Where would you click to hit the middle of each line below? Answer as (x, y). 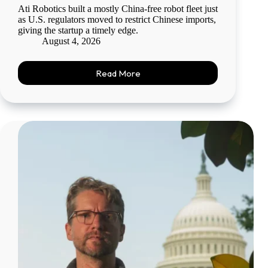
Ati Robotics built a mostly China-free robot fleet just (118, 9)
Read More (118, 73)
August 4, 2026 (71, 41)
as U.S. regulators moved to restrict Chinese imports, (117, 20)
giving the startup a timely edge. (78, 31)
